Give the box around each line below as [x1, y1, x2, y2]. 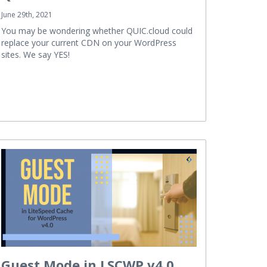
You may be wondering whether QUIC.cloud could [1, 24, 193, 36]
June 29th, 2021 [1, 9, 52, 20]
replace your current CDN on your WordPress [1, 36, 176, 48]
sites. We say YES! [1, 48, 70, 60]
